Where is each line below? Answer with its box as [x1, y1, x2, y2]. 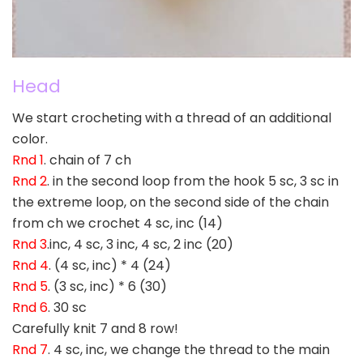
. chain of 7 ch [44, 151, 131, 170]
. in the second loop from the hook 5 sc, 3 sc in [47, 172, 339, 191]
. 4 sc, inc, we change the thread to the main [48, 340, 330, 360]
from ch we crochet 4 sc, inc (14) [12, 214, 223, 233]
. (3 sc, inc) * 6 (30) [48, 277, 167, 297]
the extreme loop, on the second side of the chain [12, 193, 329, 212]
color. [12, 130, 48, 149]
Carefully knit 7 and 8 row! [12, 319, 178, 339]
